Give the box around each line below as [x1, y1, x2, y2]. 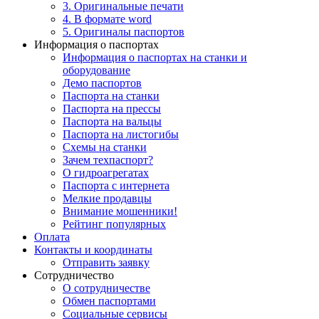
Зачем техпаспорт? [63, 154, 153, 167]
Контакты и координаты [34, 244, 152, 256]
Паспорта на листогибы [63, 128, 179, 141]
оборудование [63, 64, 130, 77]
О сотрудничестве [63, 282, 150, 295]
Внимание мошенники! [63, 205, 177, 218]
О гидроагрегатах [63, 167, 149, 179]
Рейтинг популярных [63, 218, 166, 231]
